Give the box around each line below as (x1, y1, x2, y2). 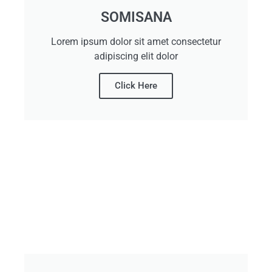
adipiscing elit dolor (94, 50, 178, 62)
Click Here (115, 80, 157, 91)
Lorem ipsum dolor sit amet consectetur (51, 36, 221, 47)
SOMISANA (100, 9, 172, 25)
